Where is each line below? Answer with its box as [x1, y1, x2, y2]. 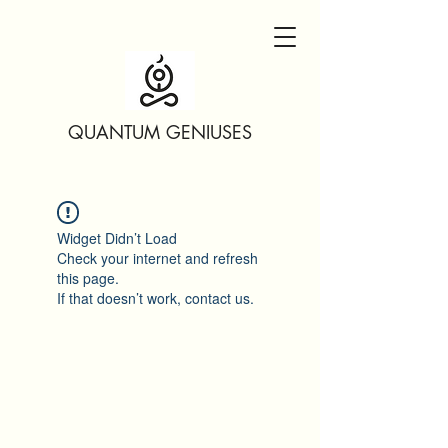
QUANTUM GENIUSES [68, 120, 252, 144]
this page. [57, 268, 119, 288]
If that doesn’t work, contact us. [57, 288, 254, 308]
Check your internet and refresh [57, 248, 258, 268]
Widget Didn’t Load [57, 228, 177, 248]
